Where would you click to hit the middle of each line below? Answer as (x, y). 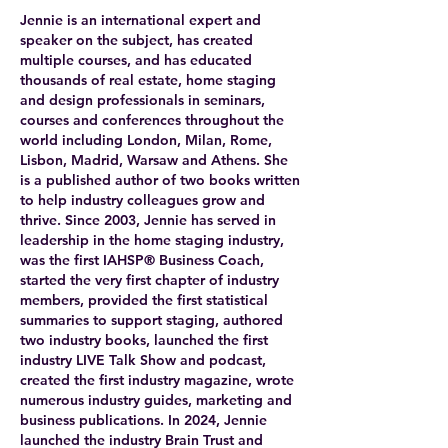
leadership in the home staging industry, (152, 240)
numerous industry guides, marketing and (156, 400)
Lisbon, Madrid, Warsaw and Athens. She (154, 160)
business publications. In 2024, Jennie (143, 420)
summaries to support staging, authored (151, 320)
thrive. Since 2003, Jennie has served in (148, 220)
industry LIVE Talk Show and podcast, (143, 360)
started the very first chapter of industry (149, 280)
